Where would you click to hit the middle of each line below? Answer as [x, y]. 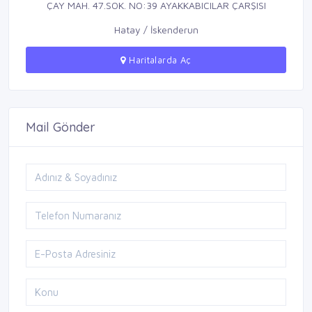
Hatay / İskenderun [156, 30]
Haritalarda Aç [158, 60]
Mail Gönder [61, 127]
